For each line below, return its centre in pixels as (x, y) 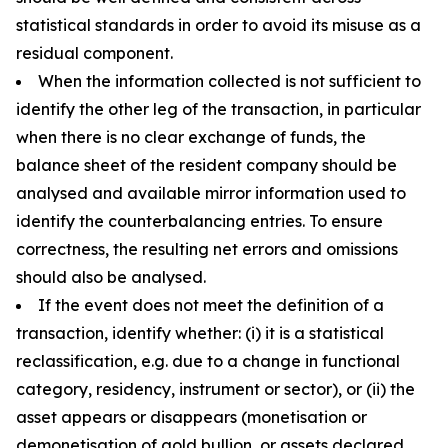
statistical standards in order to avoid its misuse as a (218, 25)
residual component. (94, 53)
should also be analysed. (111, 277)
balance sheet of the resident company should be (206, 165)
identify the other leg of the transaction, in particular (218, 109)
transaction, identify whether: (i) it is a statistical (200, 333)
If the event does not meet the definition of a (211, 305)
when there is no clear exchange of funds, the (191, 137)
